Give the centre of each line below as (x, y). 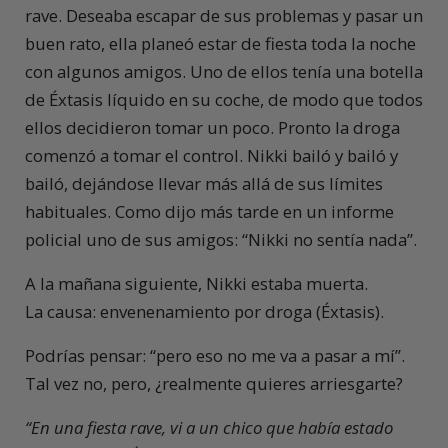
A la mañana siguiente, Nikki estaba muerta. (196, 284)
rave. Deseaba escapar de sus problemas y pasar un (224, 16)
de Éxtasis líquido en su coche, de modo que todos (224, 100)
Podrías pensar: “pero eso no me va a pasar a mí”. (215, 356)
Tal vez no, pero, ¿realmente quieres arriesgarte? (214, 384)
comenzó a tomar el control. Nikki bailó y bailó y (211, 156)
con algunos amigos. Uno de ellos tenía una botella (224, 72)
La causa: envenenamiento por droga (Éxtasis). (204, 312)
